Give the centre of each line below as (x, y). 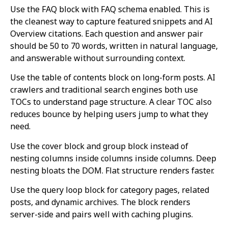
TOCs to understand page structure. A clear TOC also (111, 102)
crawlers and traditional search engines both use (104, 90)
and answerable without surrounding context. (98, 58)
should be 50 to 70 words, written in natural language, (114, 46)
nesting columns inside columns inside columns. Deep (113, 158)
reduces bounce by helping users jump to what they (109, 114)
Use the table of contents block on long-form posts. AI (113, 78)
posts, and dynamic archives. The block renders (100, 202)
